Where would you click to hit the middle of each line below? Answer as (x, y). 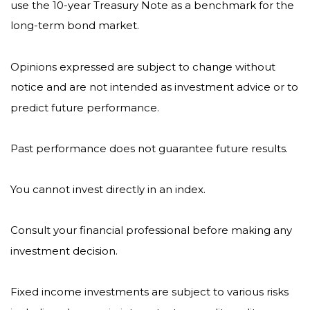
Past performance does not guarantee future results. (149, 148)
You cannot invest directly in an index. (108, 189)
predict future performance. (85, 107)
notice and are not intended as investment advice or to (154, 86)
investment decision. (64, 250)
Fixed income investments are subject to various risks (149, 291)
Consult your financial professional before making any (151, 230)
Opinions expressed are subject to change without (143, 66)
